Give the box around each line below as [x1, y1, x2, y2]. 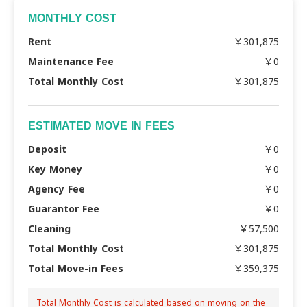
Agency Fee [28, 182, 85, 195]
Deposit [28, 143, 66, 156]
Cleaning [28, 222, 71, 235]
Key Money [28, 162, 82, 175]
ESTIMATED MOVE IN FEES [28, 120, 175, 132]
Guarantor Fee [28, 202, 99, 215]
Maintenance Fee [28, 55, 114, 68]
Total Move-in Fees [28, 262, 123, 275]
